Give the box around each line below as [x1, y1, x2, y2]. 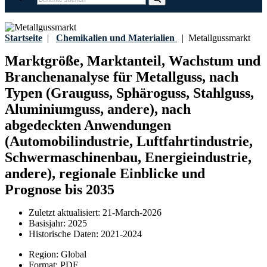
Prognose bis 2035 [5, 182, 114, 198]
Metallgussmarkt [184, 33, 250, 43]
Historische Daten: [29, 229, 101, 240]
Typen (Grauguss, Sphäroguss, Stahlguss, [5, 85, 254, 101]
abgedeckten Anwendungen [5, 117, 171, 133]
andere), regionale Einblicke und [5, 166, 205, 182]
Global [61, 249, 86, 260]
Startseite [5, 33, 42, 43]
